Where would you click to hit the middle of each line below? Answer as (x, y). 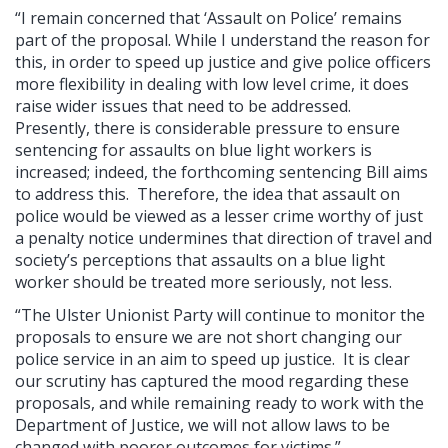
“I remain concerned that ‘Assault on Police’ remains (208, 17)
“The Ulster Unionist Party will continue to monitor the (220, 314)
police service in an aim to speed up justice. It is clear (212, 358)
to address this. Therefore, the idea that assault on (207, 193)
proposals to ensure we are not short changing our (208, 336)
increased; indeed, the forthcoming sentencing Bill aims (221, 171)
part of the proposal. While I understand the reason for (222, 39)
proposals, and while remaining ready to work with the (219, 402)
